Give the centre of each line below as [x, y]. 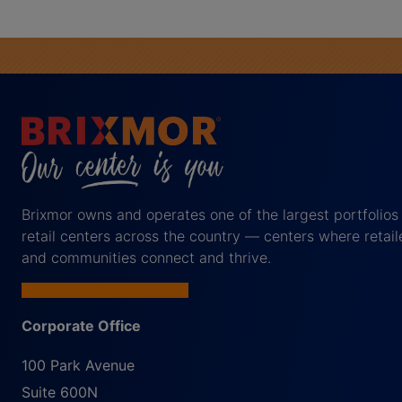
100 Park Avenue [78, 366]
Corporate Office [81, 326]
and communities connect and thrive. [146, 258]
